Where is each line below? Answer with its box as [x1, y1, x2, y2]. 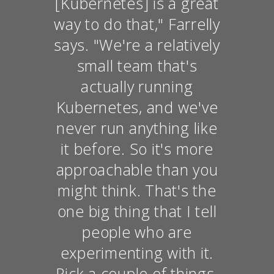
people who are [82, 221, 192, 242]
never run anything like [56, 117, 218, 138]
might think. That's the [57, 179, 217, 201]
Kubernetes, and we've [56, 96, 218, 117]
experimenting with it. [60, 242, 214, 263]
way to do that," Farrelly [54, 13, 220, 34]
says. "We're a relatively [54, 34, 220, 55]
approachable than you [56, 158, 218, 180]
